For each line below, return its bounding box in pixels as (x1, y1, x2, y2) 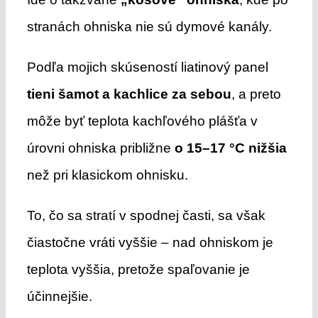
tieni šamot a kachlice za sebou (26, 86, 231, 102)
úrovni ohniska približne (26, 140, 175, 155)
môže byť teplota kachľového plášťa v (26, 113, 258, 128)
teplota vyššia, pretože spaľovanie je (26, 261, 250, 277)
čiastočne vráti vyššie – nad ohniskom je (26, 234, 273, 250)
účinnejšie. (26, 288, 92, 304)
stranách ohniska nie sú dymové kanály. (26, 18, 272, 34)
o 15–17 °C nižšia (174, 140, 287, 155)
